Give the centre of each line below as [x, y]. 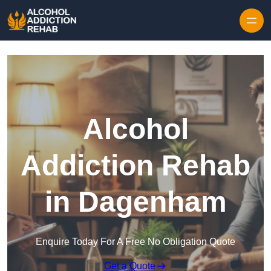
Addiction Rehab [135, 166]
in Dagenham [135, 202]
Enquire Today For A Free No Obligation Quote [135, 242]
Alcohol [135, 129]
